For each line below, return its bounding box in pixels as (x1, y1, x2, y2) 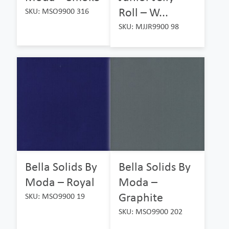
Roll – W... (119, 4, 169, 19)
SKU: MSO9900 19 (25, 191, 85, 201)
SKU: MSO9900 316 (25, 6, 89, 16)
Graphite (119, 190, 164, 205)
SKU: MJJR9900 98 (119, 21, 179, 31)
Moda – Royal (25, 174, 95, 190)
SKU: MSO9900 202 (119, 207, 183, 217)
